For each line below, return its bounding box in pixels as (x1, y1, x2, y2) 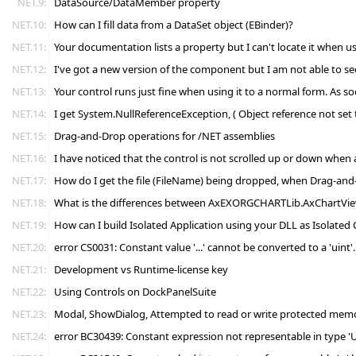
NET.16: (12, 151, 46, 165)
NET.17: (12, 173, 46, 188)
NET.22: (12, 284, 46, 299)
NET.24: (12, 329, 46, 343)
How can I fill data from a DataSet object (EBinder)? (54, 17, 293, 32)
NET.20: (12, 240, 46, 254)
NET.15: (12, 129, 46, 143)
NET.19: (12, 218, 46, 232)
